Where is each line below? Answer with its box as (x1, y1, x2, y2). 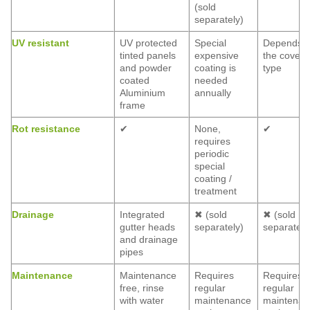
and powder (120, 62, 172, 74)
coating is (194, 62, 237, 74)
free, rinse (120, 282, 165, 294)
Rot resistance (12, 123, 80, 135)
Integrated (120, 209, 165, 221)
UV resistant (12, 37, 69, 49)
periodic (194, 148, 230, 160)
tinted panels (120, 50, 176, 62)
